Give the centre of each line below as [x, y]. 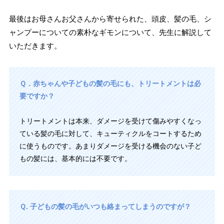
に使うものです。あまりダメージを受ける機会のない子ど [111, 146]
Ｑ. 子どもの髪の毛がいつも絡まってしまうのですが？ [105, 207]
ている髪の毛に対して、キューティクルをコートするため [111, 134]
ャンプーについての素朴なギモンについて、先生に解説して [110, 32]
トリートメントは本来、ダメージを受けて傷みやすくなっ [111, 121]
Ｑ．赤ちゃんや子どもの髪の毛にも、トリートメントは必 [110, 84]
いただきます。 [35, 46]
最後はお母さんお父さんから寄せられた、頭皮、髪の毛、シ [110, 19]
